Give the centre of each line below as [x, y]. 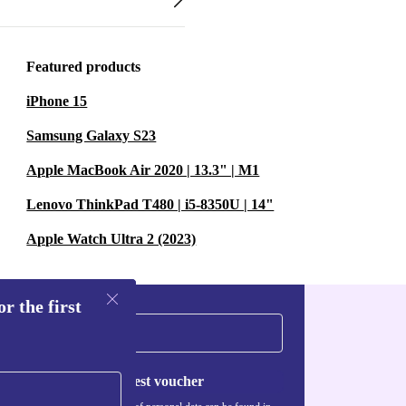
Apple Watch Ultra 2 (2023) [111, 239]
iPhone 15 [57, 101]
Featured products [84, 67]
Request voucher [152, 381]
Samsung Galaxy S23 [92, 135]
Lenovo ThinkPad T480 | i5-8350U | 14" [150, 204]
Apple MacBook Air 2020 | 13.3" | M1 [143, 170]
